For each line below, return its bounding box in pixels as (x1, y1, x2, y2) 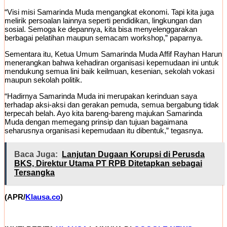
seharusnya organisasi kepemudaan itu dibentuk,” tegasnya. (5, 126, 203, 135)
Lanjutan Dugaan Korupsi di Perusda (62, 150, 205, 159)
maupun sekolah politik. (5, 75, 82, 85)
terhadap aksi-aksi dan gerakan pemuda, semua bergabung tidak (5, 100, 219, 109)
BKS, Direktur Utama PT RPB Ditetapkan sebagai (14, 159, 202, 168)
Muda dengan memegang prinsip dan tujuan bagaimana (5, 118, 187, 127)
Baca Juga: (14, 150, 58, 159)
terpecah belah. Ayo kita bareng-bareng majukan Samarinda (5, 109, 202, 118)
